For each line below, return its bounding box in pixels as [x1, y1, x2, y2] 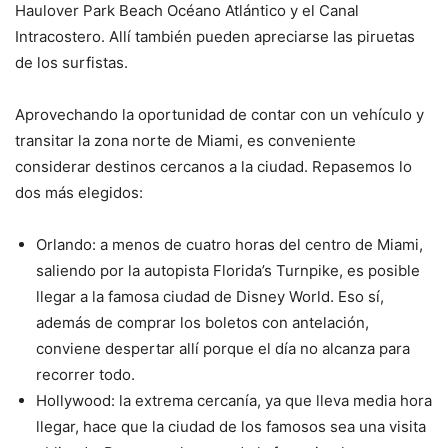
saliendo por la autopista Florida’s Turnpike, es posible [36, 261, 420, 281]
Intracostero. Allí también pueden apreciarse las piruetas [15, 27, 415, 47]
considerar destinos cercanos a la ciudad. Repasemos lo [15, 157, 412, 177]
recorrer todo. [36, 365, 135, 385]
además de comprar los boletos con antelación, [36, 313, 369, 333]
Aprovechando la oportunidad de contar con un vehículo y [15, 105, 424, 125]
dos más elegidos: [15, 183, 143, 203]
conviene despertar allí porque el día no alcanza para [36, 339, 410, 359]
